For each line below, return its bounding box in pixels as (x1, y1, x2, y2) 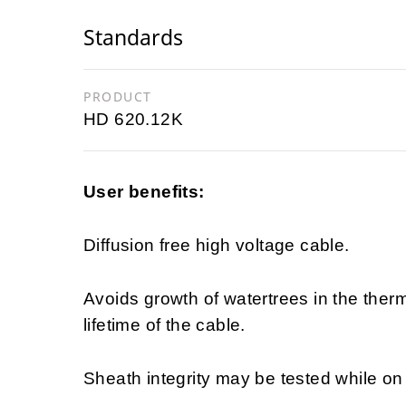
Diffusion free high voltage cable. (83, 236, 350, 256)
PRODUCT (83, 88, 152, 106)
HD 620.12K (83, 110, 183, 130)
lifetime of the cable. (83, 315, 246, 335)
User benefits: (83, 182, 205, 202)
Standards (83, 23, 183, 53)
